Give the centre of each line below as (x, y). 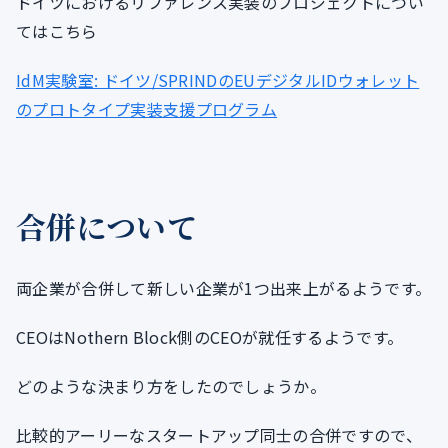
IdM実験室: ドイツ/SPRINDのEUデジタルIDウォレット (218, 80)
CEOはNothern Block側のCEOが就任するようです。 (210, 337)
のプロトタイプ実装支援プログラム (147, 109)
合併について (106, 226)
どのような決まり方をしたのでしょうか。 (171, 386)
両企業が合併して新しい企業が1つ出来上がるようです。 (224, 288)
